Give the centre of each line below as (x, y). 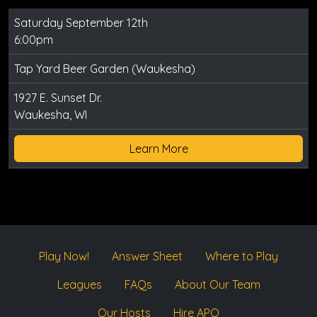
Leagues (79, 285)
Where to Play (242, 257)
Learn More (158, 149)
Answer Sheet (147, 257)
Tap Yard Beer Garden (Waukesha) (105, 69)
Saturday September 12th (81, 23)
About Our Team (217, 285)
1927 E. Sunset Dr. (58, 98)
